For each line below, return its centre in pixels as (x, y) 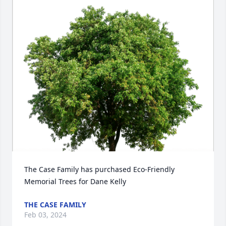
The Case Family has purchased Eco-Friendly (99, 169)
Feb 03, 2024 (45, 215)
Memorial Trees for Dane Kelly (75, 181)
